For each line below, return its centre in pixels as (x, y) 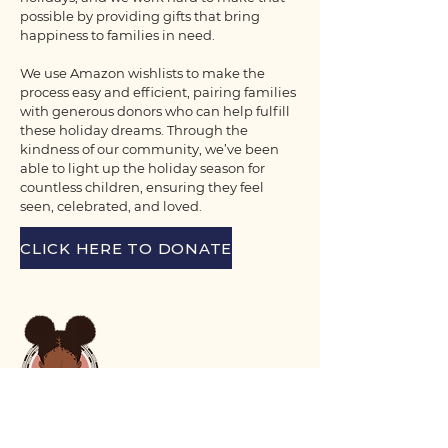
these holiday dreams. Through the (134, 130)
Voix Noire (60, 431)
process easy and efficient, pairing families (158, 92)
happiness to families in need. (117, 35)
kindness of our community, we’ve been (149, 149)
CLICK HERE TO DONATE (126, 248)
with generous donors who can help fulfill (155, 111)
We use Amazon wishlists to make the (142, 73)
